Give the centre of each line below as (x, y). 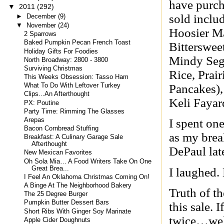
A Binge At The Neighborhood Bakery (78, 185)
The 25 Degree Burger (56, 194)
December (42, 16)
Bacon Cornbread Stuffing (61, 129)
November (42, 25)
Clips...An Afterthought (57, 94)
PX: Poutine (42, 103)
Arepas (34, 120)
